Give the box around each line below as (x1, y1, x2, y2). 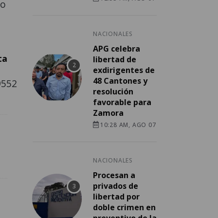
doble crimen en (93, 202, 156, 213)
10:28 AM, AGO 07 (100, 121, 156, 129)
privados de (93, 181, 138, 192)
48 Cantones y (93, 75, 147, 87)
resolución (93, 86, 133, 97)
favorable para (93, 97, 151, 108)
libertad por (93, 191, 140, 202)
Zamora (93, 108, 124, 119)
